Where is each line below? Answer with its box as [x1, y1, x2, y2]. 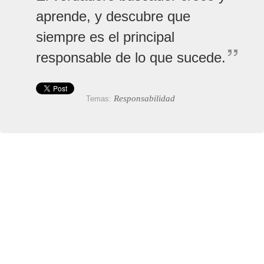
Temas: [86, 94, 114, 103]
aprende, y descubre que [36, 8, 190, 24]
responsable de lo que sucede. [36, 49, 226, 65]
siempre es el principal [36, 28, 174, 45]
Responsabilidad [114, 93, 175, 103]
